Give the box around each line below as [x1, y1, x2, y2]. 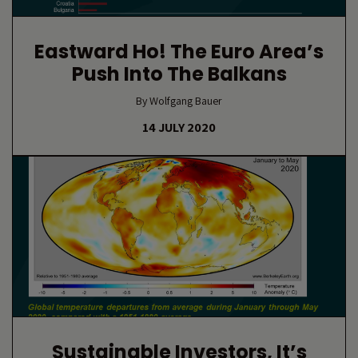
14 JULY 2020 [142, 119, 216, 136]
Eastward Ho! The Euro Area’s [34, 38, 324, 65]
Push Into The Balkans [71, 61, 287, 87]
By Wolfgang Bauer [136, 93, 222, 108]
